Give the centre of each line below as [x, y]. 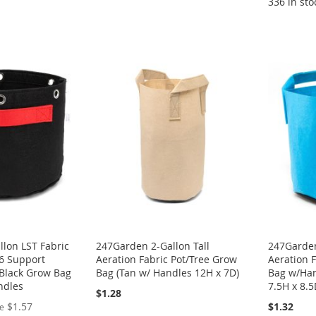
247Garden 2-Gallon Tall [153, 246]
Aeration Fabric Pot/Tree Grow [167, 260]
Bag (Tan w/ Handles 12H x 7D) [168, 273]
